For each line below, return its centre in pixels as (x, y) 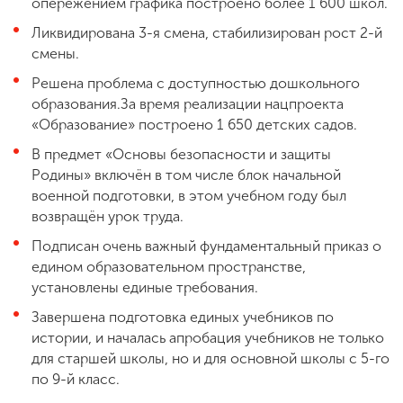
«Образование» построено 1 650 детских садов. (194, 124)
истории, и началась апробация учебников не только (208, 337)
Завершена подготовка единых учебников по (183, 317)
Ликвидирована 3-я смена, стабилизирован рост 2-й (207, 32)
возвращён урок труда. (107, 216)
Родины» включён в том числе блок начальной (186, 175)
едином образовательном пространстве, (169, 266)
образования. (76, 103)
